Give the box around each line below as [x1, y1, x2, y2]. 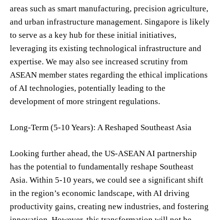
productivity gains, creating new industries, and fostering [10, 201, 209, 211]
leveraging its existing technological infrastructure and [10, 43, 201, 53]
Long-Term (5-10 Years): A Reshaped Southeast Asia [10, 122, 192, 132]
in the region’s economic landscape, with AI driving [10, 188, 190, 198]
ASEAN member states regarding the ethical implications [10, 70, 208, 80]
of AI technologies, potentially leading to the [10, 83, 165, 93]
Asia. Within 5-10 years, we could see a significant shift [10, 175, 203, 185]
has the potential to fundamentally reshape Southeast [10, 162, 193, 171]
